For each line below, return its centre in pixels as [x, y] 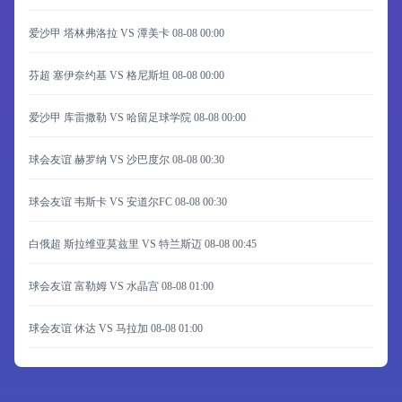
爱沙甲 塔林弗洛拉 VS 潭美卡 [100, 33]
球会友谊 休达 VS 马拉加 [90, 328]
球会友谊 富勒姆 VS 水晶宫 [95, 286]
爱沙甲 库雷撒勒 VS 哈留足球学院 [111, 118]
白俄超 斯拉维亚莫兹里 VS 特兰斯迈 [117, 244]
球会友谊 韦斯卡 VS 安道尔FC [102, 202]
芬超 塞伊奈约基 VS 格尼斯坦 [100, 75]
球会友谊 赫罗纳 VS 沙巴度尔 [100, 160]
